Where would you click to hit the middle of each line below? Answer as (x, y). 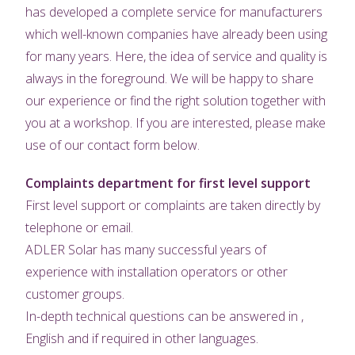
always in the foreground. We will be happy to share (170, 79)
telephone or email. (80, 228)
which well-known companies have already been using (177, 34)
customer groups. (75, 294)
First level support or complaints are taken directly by (173, 206)
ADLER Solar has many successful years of (146, 250)
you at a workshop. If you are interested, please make (176, 123)
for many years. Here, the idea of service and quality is (177, 57)
